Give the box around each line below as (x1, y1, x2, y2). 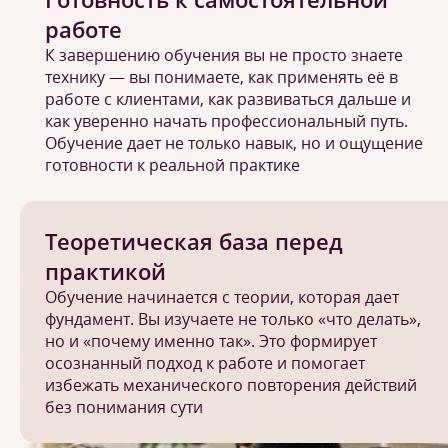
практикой (45, 256, 166, 286)
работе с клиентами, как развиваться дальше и (45, 88, 411, 110)
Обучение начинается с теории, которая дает (45, 286, 399, 308)
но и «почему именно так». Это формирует (45, 330, 377, 352)
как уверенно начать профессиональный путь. (45, 110, 408, 132)
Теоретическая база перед (45, 226, 343, 256)
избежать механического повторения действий (45, 374, 417, 396)
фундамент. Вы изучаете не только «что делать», (45, 308, 421, 330)
